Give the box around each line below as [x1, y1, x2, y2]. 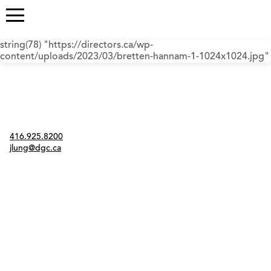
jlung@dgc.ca [10, 144, 61, 153]
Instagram [24, 154, 36, 169]
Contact [10, 121, 40, 130]
